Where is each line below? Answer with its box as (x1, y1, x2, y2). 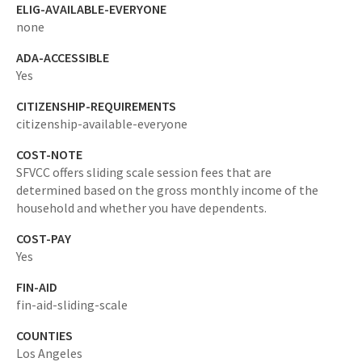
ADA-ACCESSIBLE (16, 49, 109, 65)
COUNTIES (16, 327, 73, 343)
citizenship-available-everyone (16, 116, 187, 132)
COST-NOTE (16, 146, 82, 162)
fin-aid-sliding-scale (16, 297, 128, 313)
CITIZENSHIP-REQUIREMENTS (16, 98, 176, 114)
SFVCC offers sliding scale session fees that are (16, 164, 271, 180)
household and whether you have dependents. (16, 200, 267, 216)
